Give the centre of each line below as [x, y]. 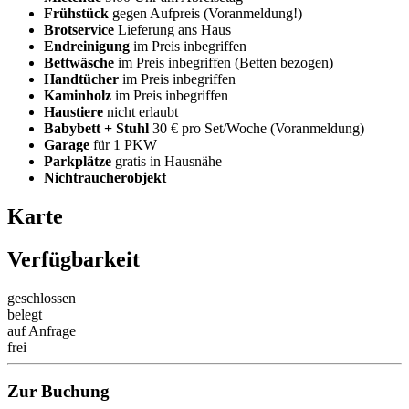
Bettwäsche [79, 62]
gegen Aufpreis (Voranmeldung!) [205, 13]
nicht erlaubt [141, 111]
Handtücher [81, 79]
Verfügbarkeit [73, 259]
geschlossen [42, 298]
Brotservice [79, 29]
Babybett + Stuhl [96, 128]
